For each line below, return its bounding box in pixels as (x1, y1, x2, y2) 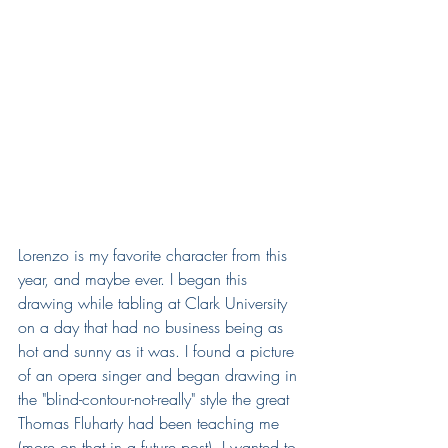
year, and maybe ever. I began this (18, 268, 252, 291)
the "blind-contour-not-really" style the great (18, 388, 294, 411)
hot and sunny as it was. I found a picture (18, 340, 299, 363)
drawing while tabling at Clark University (18, 292, 292, 315)
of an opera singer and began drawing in (18, 364, 302, 387)
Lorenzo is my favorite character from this (18, 244, 292, 267)
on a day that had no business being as (18, 316, 288, 339)
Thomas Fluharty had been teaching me (18, 412, 284, 435)
